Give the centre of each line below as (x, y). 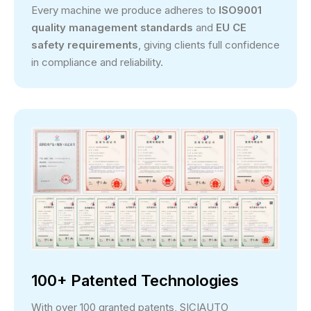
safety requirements (85, 44)
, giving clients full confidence (209, 44)
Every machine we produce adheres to (125, 10)
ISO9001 (240, 10)
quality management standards (114, 27)
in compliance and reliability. (97, 62)
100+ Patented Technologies (135, 280)
